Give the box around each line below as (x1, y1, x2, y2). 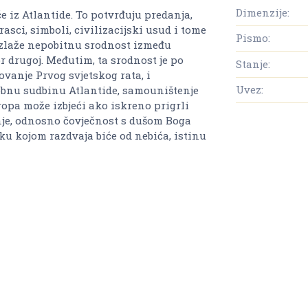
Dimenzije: (236, 5, 289, 19)
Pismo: (236, 31, 270, 45)
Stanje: (236, 56, 270, 71)
